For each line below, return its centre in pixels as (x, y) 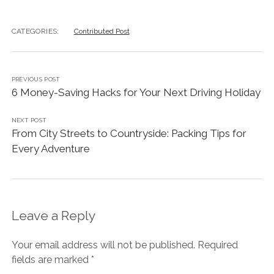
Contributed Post (102, 31)
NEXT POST (29, 120)
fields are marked (51, 260)
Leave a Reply (53, 216)
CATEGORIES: (35, 31)
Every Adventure (50, 149)
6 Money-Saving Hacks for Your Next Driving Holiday (136, 93)
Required (217, 245)
